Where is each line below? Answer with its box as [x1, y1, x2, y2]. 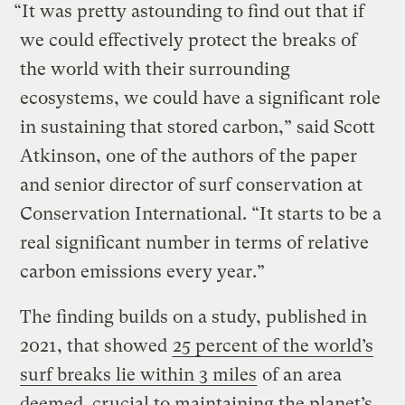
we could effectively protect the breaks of [20, 30, 358, 52]
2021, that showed [20, 335, 173, 357]
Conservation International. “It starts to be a [20, 203, 382, 225]
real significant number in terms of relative [20, 232, 370, 254]
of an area [258, 364, 343, 386]
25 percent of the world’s [173, 335, 374, 357]
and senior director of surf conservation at [20, 174, 363, 196]
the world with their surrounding [20, 59, 291, 80]
